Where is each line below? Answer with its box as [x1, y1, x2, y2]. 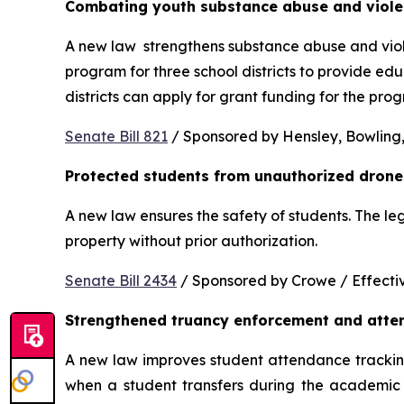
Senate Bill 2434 [65, 271, 177, 289]
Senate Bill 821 [65, 126, 168, 145]
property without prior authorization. [65, 231, 321, 250]
